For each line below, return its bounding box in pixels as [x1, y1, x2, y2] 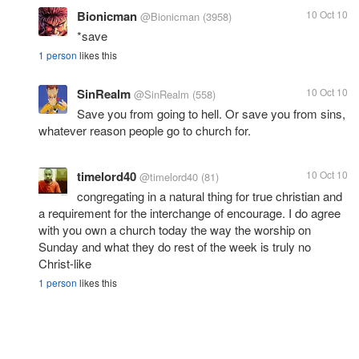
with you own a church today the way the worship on [38, 221, 311, 238]
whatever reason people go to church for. [38, 122, 251, 139]
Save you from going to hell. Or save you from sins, [77, 105, 345, 122]
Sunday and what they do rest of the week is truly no [38, 238, 311, 255]
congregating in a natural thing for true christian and [77, 188, 342, 204]
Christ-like [38, 255, 91, 272]
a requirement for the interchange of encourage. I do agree [38, 204, 341, 221]
